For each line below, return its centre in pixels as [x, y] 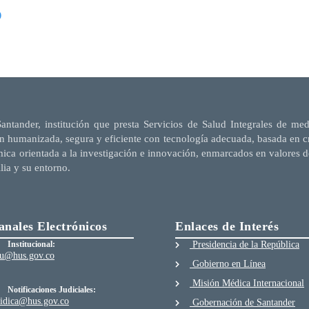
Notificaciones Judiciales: [52, 290]
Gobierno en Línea [228, 264]
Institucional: [31, 245]
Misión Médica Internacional [247, 283]
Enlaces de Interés [227, 227]
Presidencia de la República [245, 245]
